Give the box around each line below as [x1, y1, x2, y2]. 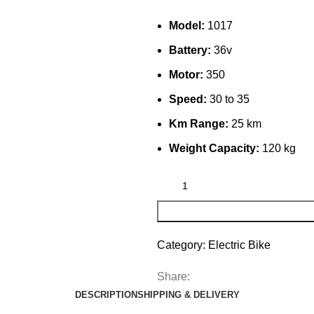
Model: [169, 19, 205, 32]
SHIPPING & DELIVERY [137, 289, 240, 300]
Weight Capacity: [169, 142, 259, 154]
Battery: [169, 43, 211, 56]
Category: [157, 238, 205, 251]
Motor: [169, 68, 203, 81]
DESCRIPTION [74, 289, 137, 300]
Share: [157, 270, 190, 282]
